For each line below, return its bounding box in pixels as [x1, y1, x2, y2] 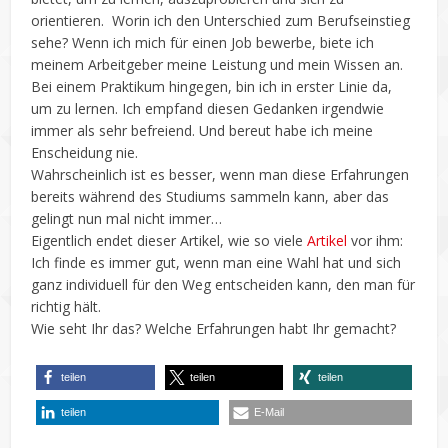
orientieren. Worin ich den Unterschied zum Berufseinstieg [31, 10, 411, 30]
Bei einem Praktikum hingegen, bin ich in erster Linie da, [31, 76, 393, 96]
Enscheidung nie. [31, 142, 139, 162]
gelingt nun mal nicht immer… [31, 208, 223, 228]
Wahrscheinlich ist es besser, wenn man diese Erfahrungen [31, 164, 410, 184]
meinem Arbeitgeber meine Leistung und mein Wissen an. [31, 54, 404, 74]
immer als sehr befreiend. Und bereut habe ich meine [31, 120, 374, 140]
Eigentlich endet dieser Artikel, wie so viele [31, 230, 308, 250]
